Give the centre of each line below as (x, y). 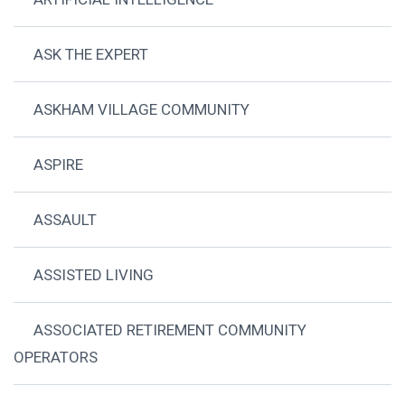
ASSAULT (66, 219)
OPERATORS (56, 357)
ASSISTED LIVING (94, 274)
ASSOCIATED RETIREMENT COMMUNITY (170, 330)
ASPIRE (59, 164)
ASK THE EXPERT (91, 54)
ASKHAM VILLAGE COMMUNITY (142, 109)
